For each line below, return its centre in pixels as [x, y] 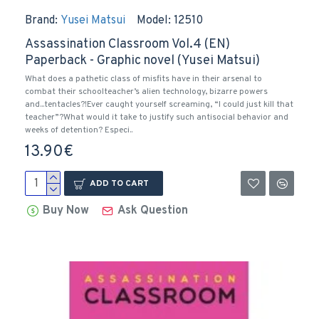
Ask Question [153, 211]
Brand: [41, 21]
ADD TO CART [119, 183]
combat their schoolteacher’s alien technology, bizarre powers [146, 92]
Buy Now [66, 211]
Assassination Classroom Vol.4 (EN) [127, 45]
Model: [154, 21]
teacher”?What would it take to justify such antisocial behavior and [157, 117]
